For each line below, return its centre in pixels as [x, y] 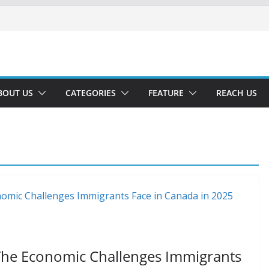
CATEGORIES [91, 93]
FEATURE [166, 93]
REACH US [237, 93]
